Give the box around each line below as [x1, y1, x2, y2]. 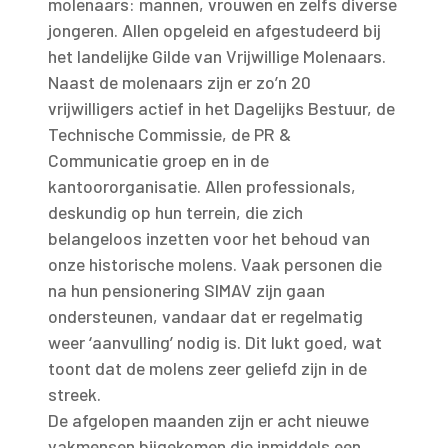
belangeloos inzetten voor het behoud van [48, 227, 370, 249]
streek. [48, 383, 101, 405]
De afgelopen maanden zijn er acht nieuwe [48, 409, 369, 431]
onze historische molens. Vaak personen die [48, 253, 382, 275]
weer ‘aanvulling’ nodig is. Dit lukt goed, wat [48, 331, 382, 353]
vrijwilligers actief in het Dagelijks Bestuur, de [48, 97, 395, 119]
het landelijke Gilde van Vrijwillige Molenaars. [48, 45, 386, 67]
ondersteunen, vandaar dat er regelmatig [48, 305, 363, 327]
